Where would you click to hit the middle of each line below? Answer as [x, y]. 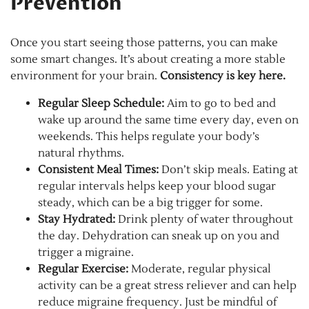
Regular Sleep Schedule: [101, 103]
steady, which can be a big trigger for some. [150, 202]
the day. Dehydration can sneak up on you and [159, 236]
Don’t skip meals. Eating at [228, 169]
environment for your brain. [85, 76]
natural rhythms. [81, 153]
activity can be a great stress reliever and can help [167, 285]
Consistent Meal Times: [98, 169]
